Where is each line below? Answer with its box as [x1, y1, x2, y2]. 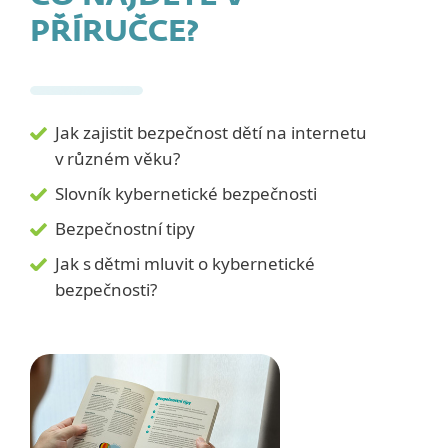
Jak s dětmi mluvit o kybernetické [55, 252, 315, 275]
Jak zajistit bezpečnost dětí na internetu [55, 121, 367, 144]
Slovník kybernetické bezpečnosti [55, 182, 317, 205]
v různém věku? [55, 147, 180, 170]
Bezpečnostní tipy [55, 217, 195, 240]
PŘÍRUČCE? [30, 18, 199, 48]
